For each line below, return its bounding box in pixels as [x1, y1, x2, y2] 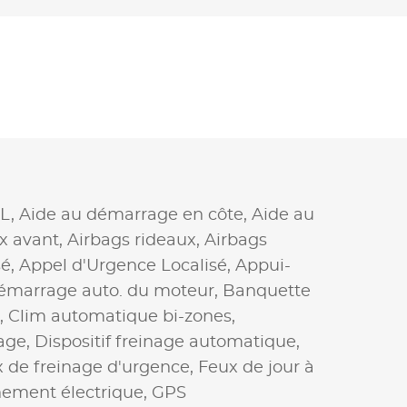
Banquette [223, 283, 311, 300]
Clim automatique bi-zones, [8, 308, 235, 325]
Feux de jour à [198, 359, 314, 376]
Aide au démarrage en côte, [19, 206, 252, 223]
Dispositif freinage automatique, [35, 333, 300, 351]
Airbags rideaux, [67, 232, 204, 249]
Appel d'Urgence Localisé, [19, 257, 235, 274]
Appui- [235, 257, 291, 274]
